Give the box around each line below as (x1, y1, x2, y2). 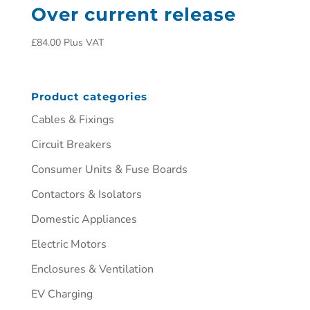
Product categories (30, 89, 147, 103)
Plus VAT (63, 36, 104, 50)
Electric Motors (30, 236, 107, 252)
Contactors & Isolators (30, 186, 142, 202)
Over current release (30, 3, 236, 26)
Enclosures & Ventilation (30, 261, 154, 277)
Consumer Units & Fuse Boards (30, 161, 188, 177)
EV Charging (30, 286, 93, 302)
